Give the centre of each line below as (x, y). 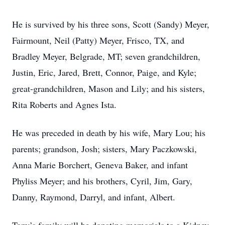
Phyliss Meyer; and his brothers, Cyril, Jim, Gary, (102, 181)
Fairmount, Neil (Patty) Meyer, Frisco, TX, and (98, 40)
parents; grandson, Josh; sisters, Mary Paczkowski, (104, 149)
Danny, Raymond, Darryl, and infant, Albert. (94, 197)
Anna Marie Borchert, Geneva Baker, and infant (100, 165)
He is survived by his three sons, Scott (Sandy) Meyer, (111, 24)
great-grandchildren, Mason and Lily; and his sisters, (108, 88)
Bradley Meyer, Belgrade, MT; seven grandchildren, (106, 56)
